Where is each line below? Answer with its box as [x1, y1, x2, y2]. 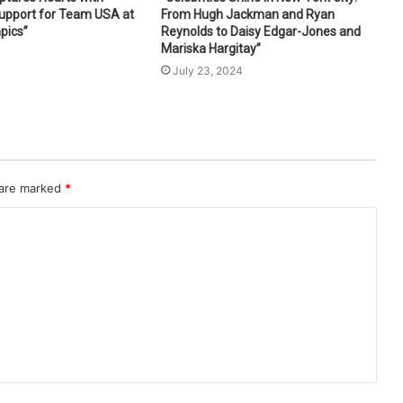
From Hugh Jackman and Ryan [160, 6, 335, 22]
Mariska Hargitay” [160, 40, 261, 56]
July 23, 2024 [172, 63, 243, 77]
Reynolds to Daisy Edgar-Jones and [160, 23, 361, 39]
